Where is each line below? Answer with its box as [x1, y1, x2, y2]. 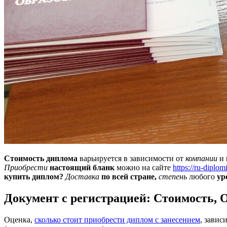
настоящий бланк [50, 163, 115, 172]
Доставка [65, 172, 99, 181]
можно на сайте [115, 163, 173, 172]
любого [187, 172, 217, 181]
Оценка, [4, 215, 34, 224]
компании [185, 154, 217, 163]
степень [159, 172, 187, 181]
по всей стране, [101, 172, 157, 181]
